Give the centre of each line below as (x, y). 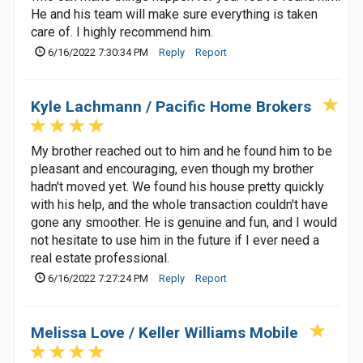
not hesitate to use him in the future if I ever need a (175, 240)
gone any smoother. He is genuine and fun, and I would (184, 222)
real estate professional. (100, 258)
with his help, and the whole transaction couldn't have (179, 205)
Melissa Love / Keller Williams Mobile (164, 333)
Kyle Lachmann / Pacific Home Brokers (171, 107)
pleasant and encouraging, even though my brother (172, 169)
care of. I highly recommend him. (122, 32)
